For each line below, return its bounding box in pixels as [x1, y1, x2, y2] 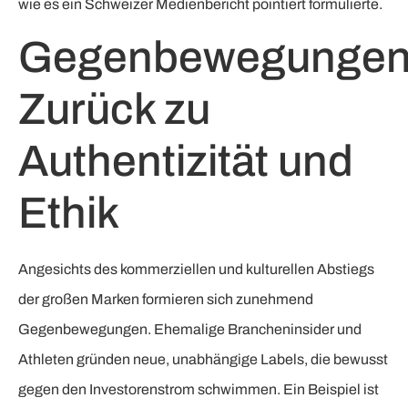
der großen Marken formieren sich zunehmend [18, 291, 313, 308]
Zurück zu [18, 86, 210, 134]
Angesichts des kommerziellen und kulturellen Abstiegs [18, 261, 374, 278]
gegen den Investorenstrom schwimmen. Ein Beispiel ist [18, 382, 379, 398]
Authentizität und [18, 138, 353, 186]
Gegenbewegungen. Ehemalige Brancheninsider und [18, 321, 362, 338]
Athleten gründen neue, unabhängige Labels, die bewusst [18, 352, 388, 368]
